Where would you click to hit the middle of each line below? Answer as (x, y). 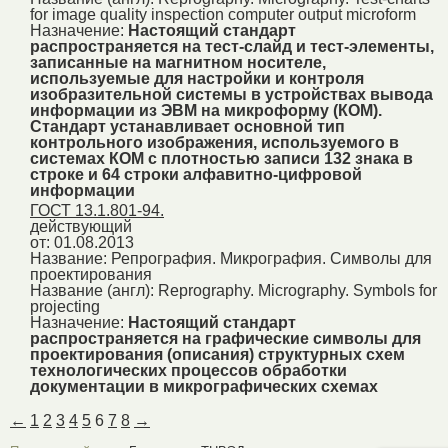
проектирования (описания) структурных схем (217, 355)
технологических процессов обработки (188, 371)
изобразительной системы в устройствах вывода (231, 94)
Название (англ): (92, 291)
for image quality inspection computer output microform (223, 14)
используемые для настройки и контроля (197, 78)
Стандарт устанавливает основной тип (187, 126)
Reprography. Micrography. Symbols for (297, 291)
